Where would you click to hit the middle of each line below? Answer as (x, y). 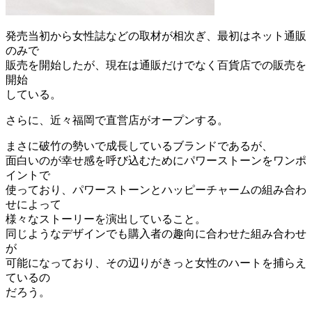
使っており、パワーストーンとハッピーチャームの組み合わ (156, 189)
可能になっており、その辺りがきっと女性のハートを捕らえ (156, 263)
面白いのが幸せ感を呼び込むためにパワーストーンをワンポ (156, 160)
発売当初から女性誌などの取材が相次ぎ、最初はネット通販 (156, 36)
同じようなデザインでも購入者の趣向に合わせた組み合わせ (156, 233)
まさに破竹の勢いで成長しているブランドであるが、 (139, 146)
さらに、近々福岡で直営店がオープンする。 (117, 120)
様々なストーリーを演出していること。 (106, 219)
